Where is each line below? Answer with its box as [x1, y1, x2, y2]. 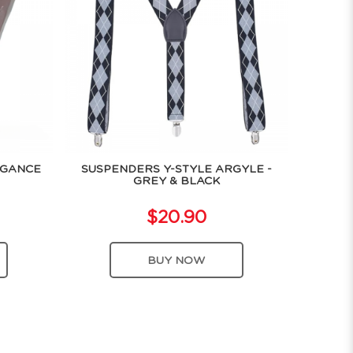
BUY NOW [147, 255, 206, 266]
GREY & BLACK [132, 176, 220, 188]
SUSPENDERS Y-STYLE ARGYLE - [80, 164, 272, 176]
